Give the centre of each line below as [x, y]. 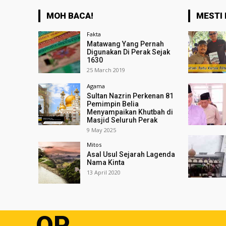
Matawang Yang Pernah [126, 44]
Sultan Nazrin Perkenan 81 [130, 96]
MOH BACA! [70, 16]
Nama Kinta [106, 163]
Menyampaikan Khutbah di [130, 112]
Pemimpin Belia [113, 104]
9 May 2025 [102, 130]
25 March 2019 [106, 70]
